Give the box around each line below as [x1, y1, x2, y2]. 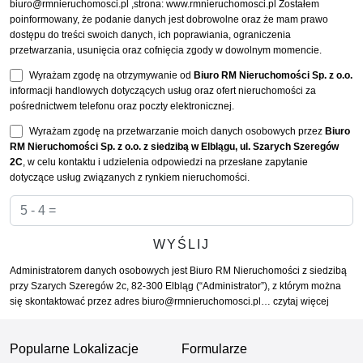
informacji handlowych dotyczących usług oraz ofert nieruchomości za [10, 85, 316, 97]
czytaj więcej [273, 296, 329, 308]
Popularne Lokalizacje [10, 342, 139, 357]
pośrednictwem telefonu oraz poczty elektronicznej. [10, 100, 234, 113]
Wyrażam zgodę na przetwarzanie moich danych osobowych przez [29, 126, 326, 138]
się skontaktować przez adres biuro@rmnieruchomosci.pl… [10, 296, 273, 308]
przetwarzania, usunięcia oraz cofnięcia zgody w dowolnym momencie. [10, 45, 322, 57]
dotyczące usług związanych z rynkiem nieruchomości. [10, 172, 250, 184]
